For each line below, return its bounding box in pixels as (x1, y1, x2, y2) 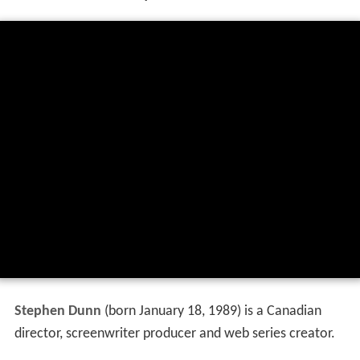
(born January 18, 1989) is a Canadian (100, 304, 321, 320)
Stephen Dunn (14, 304, 101, 320)
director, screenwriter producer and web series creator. (14, 326, 335, 342)
